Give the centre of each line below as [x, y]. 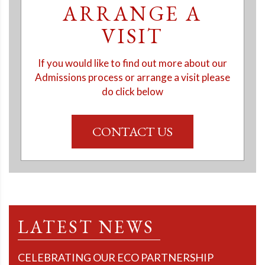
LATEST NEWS [86, 227]
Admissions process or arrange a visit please [132, 77]
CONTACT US [132, 132]
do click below [132, 92]
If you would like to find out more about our [132, 63]
